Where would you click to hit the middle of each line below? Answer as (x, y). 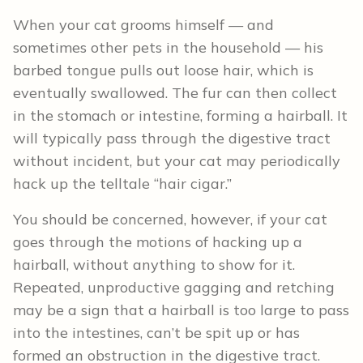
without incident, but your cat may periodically (177, 161)
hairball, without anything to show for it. (154, 265)
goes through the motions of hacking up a (158, 242)
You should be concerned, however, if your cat (170, 219)
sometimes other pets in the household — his (168, 47)
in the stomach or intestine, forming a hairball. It (180, 115)
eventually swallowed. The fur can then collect (175, 93)
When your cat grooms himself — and (143, 25)
